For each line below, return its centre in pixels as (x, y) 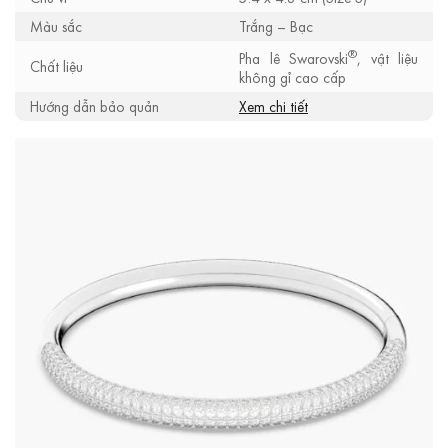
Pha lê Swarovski (293, 59)
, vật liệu (387, 59)
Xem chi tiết (273, 107)
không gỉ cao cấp (292, 78)
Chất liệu (56, 67)
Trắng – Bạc (276, 27)
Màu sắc (56, 27)
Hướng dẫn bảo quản (94, 107)
